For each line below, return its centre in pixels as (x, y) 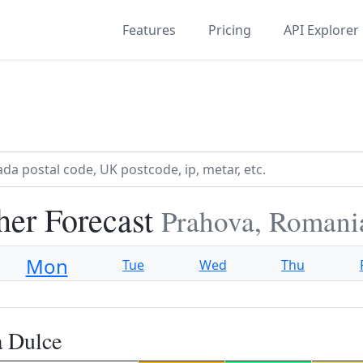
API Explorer (321, 30)
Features (149, 30)
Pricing (230, 30)
